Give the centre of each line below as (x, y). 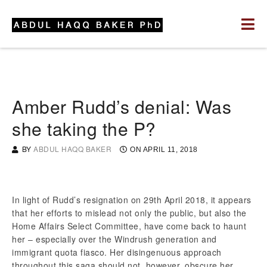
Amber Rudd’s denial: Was (122, 106)
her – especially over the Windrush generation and (114, 239)
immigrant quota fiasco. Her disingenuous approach (117, 252)
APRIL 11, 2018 (170, 150)
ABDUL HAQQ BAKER (72, 149)
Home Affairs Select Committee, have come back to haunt (129, 226)
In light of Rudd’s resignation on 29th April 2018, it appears (132, 200)
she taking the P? (84, 128)
